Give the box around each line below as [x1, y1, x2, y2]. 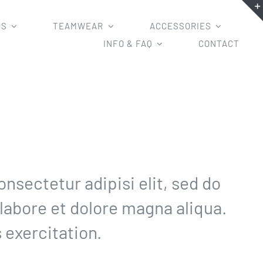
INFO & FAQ [103, 38, 153, 49]
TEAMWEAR [53, 21, 103, 32]
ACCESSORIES [149, 21, 211, 32]
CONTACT [198, 38, 240, 49]
